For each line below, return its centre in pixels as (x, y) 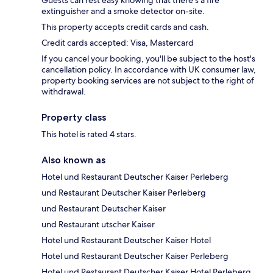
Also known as (73, 160)
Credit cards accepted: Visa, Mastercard (118, 43)
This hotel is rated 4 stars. (89, 134)
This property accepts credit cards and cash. (125, 27)
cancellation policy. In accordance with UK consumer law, (149, 70)
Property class (74, 118)
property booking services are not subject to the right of (148, 81)
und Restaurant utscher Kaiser (98, 225)
